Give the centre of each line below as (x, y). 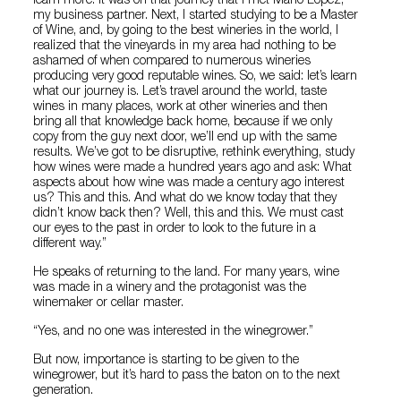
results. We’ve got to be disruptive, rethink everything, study (194, 153)
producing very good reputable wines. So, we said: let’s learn (196, 77)
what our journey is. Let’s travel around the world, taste (180, 92)
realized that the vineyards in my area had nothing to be (185, 46)
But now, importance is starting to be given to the (166, 360)
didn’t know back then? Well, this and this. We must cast (189, 213)
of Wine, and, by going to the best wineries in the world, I (186, 31)
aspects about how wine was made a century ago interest (189, 183)
